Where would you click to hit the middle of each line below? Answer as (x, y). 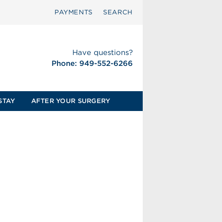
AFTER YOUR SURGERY (71, 101)
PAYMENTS (74, 12)
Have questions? (102, 53)
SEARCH (118, 12)
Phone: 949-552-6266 (92, 63)
